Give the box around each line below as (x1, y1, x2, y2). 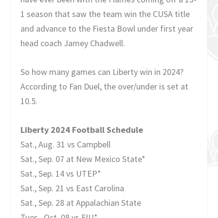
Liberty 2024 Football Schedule (20, 124, 144, 135)
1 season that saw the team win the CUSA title (20, 8, 190, 20)
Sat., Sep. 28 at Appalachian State (20, 197, 142, 208)
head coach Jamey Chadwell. (20, 37, 126, 49)
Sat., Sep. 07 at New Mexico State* (20, 153, 146, 164)
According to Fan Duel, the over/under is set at (20, 81, 189, 92)
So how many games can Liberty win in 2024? (20, 66, 184, 78)
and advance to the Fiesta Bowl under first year (20, 23, 194, 35)
